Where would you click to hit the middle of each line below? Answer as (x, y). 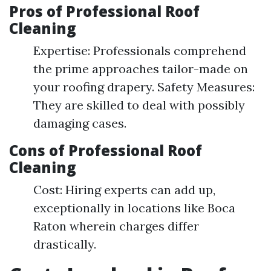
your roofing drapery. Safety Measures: (144, 87)
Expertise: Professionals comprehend (140, 51)
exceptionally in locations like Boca (134, 208)
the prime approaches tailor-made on (141, 69)
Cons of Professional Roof (106, 150)
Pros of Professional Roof (104, 11)
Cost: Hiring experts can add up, (124, 190)
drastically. (65, 244)
